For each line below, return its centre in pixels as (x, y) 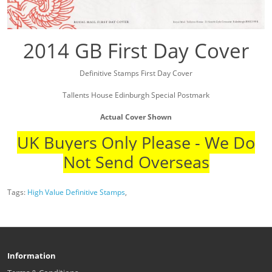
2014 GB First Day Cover (136, 51)
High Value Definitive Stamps (76, 192)
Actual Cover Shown (136, 117)
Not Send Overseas (136, 162)
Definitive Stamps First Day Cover (136, 73)
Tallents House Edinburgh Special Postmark (136, 95)
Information (32, 256)
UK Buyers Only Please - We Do (136, 143)
